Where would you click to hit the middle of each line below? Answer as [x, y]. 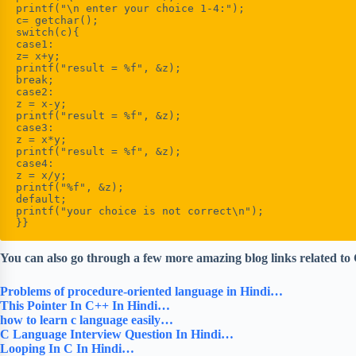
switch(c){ [48, 32]
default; [41, 199]
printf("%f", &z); [70, 187]
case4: [38, 163]
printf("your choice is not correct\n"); [140, 211]
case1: [35, 44]
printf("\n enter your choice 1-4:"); [130, 8]
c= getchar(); [57, 20]
